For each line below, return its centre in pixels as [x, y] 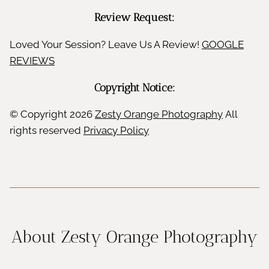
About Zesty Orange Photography [134, 237]
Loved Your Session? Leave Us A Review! [106, 44]
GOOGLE [223, 44]
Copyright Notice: [134, 87]
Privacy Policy [116, 130]
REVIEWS [32, 60]
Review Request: [134, 17]
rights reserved [47, 130]
